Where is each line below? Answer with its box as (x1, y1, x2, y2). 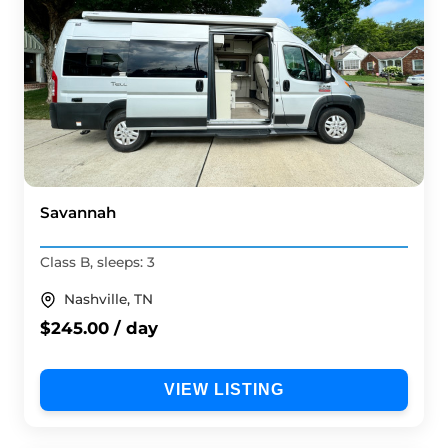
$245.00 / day (40, 318, 158, 339)
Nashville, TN (64, 291, 153, 308)
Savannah (40, 202, 116, 222)
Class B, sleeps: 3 (40, 254, 155, 271)
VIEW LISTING (164, 381, 284, 399)
